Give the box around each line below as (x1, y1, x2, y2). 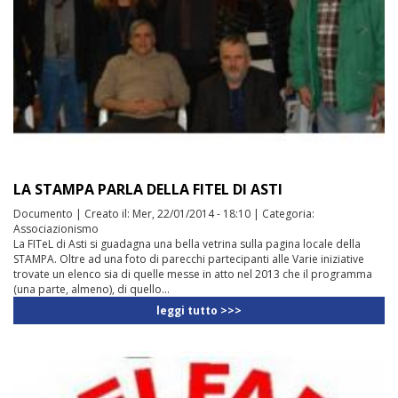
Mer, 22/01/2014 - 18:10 (132, 206, 251, 222)
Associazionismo (13, 221, 99, 237)
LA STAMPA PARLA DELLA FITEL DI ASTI (13, 179, 283, 200)
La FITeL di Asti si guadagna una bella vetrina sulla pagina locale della (13, 236, 361, 252)
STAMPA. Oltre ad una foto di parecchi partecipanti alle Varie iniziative (13, 251, 364, 267)
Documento (13, 206, 73, 222)
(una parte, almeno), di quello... (13, 282, 170, 298)
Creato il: (84, 206, 132, 222)
